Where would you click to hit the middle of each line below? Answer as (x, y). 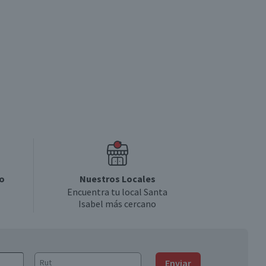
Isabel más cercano (117, 204)
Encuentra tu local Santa (117, 192)
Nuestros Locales (117, 179)
